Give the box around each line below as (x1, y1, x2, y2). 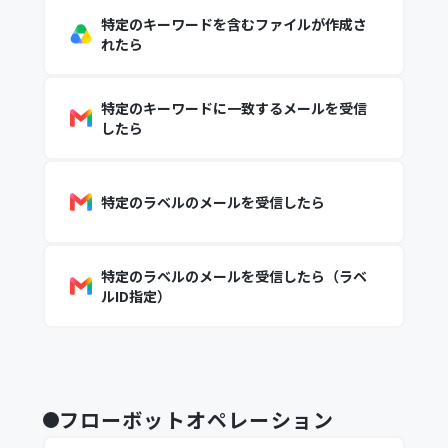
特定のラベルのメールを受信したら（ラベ (100, 266, 367, 286)
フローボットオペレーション (58, 405, 335, 434)
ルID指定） (100, 286, 171, 306)
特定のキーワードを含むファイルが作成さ (100, 14, 367, 34)
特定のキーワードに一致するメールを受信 (100, 98, 367, 118)
